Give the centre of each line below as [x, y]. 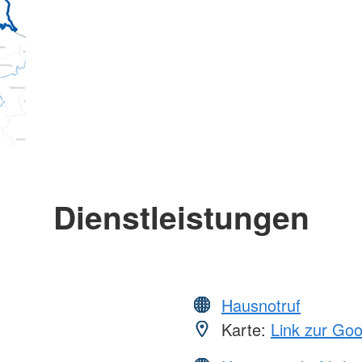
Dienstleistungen [181, 216]
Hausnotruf [261, 305]
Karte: [244, 329]
